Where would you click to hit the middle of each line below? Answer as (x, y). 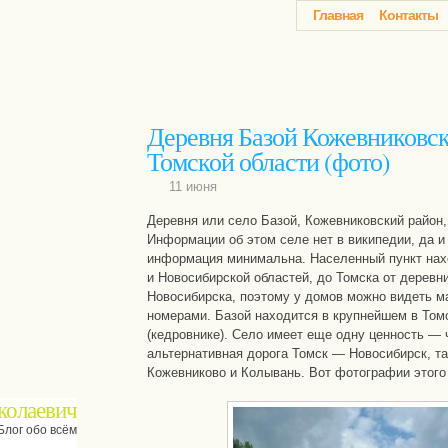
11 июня (192, 186)
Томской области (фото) (268, 161)
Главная (337, 15)
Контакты (408, 15)
